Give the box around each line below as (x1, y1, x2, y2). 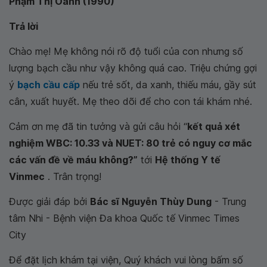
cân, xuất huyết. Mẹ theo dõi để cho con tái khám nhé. (9, 95, 252, 107)
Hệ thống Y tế (155, 154, 221, 166)
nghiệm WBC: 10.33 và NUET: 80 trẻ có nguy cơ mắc (9, 137, 252, 149)
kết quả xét (187, 120, 240, 132)
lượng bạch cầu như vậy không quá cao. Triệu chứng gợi (9, 62, 257, 74)
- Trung (212, 195, 246, 207)
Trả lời (9, 20, 38, 32)
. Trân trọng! (45, 170, 101, 182)
